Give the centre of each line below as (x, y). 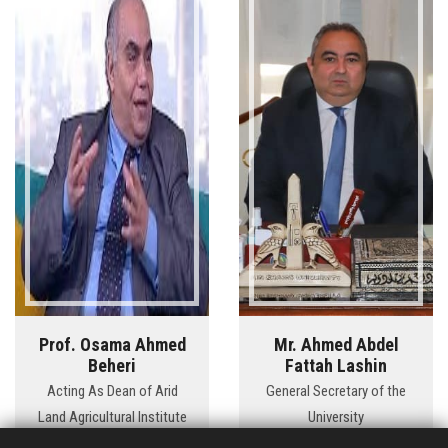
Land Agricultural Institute (112, 417)
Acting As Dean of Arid (112, 391)
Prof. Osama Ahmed (112, 345)
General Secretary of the (336, 391)
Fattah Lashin (336, 366)
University (336, 417)
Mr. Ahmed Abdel (336, 345)
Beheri (112, 366)
